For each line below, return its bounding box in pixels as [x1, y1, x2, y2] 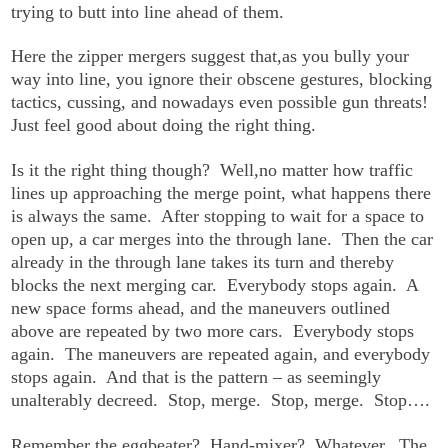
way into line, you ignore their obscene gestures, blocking [11, 69, 433, 90]
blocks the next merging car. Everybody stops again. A [11, 274, 419, 295]
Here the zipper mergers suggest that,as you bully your [11, 46, 410, 67]
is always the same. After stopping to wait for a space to [11, 205, 425, 226]
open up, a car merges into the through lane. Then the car [11, 228, 434, 249]
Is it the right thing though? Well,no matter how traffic [11, 159, 414, 180]
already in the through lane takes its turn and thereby [11, 251, 395, 272]
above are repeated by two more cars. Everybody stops [11, 320, 415, 341]
